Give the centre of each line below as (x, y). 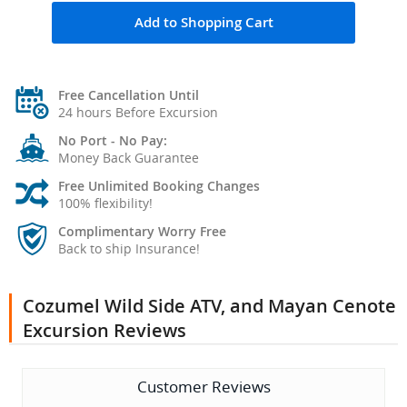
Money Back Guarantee (129, 158)
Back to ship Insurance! (129, 249)
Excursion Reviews (104, 331)
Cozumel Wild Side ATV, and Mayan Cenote (209, 306)
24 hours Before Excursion (138, 113)
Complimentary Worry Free (142, 232)
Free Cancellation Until (129, 95)
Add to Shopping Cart (203, 23)
